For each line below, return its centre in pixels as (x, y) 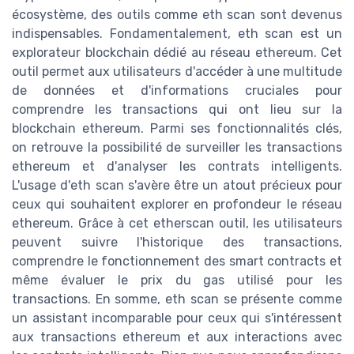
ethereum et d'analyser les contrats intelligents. (177, 167)
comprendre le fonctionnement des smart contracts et (177, 262)
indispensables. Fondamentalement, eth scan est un (177, 34)
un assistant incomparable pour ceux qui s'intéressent (177, 318)
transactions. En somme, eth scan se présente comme (177, 299)
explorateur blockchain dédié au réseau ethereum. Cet (177, 53)
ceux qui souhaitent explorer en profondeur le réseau (177, 205)
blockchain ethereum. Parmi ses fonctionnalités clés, (177, 129)
